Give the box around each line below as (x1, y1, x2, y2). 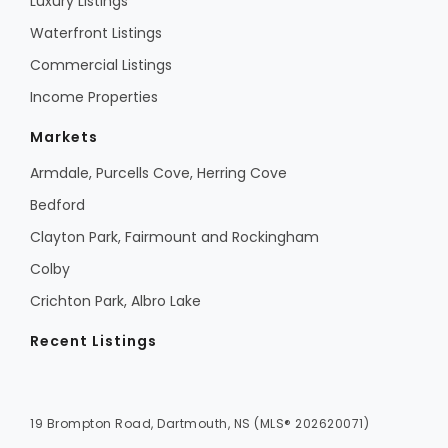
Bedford (30, 195, 85, 216)
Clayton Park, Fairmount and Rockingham (30, 227, 319, 248)
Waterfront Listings (30, 23, 162, 44)
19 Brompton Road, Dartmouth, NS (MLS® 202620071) (30, 415, 369, 433)
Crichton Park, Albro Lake (30, 291, 201, 312)
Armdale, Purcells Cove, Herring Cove (30, 163, 287, 184)
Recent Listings (30, 331, 157, 352)
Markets (30, 127, 98, 148)
